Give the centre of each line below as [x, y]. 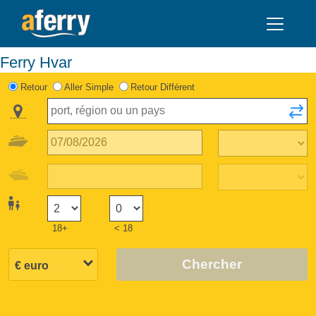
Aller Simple [89, 87]
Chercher [212, 264]
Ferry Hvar [41, 62]
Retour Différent [163, 87]
